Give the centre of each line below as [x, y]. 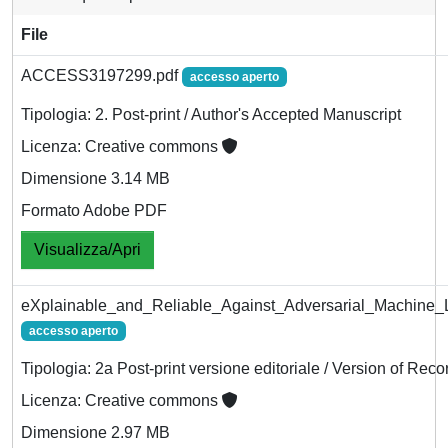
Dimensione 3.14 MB [95, 178]
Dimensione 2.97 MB [95, 432]
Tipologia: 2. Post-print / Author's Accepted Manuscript [211, 114]
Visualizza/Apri [87, 249]
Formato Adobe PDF [94, 210]
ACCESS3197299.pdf [101, 75]
